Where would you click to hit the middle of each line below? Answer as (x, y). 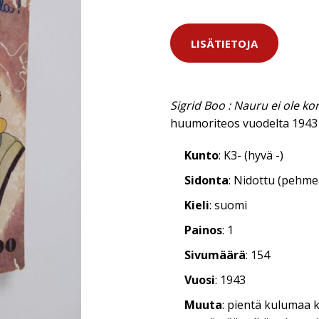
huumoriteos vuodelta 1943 (244, 123)
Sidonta (206, 180)
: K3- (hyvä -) (251, 155)
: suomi (228, 205)
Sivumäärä (215, 255)
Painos (203, 230)
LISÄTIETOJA (224, 43)
